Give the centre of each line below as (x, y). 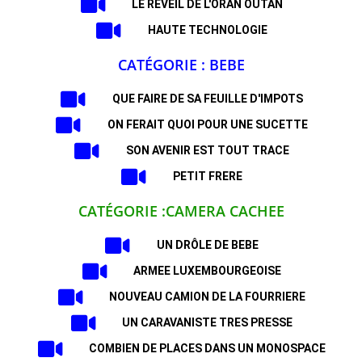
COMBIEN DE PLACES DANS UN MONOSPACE (208, 348)
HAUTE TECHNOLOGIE (207, 30)
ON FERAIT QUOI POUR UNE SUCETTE (207, 124)
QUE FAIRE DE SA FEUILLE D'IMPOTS (207, 99)
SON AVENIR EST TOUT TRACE (207, 150)
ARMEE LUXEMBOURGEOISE (208, 271)
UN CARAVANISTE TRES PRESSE (208, 322)
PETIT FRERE (207, 176)
